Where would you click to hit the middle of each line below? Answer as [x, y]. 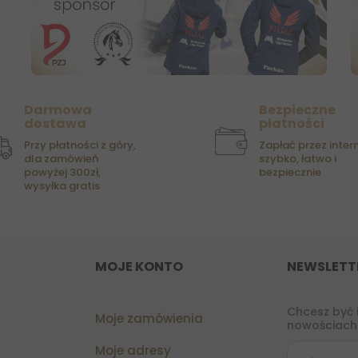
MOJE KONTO [139, 267]
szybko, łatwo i [298, 159]
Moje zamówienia [149, 319]
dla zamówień [61, 159]
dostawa [55, 124]
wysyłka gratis [62, 186]
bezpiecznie [290, 173]
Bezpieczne [297, 110]
